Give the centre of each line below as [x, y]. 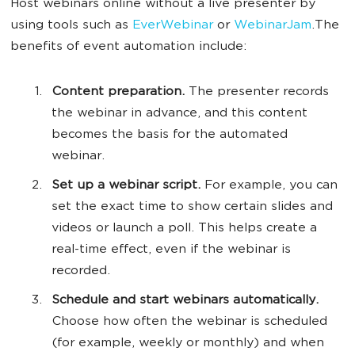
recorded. [81, 272]
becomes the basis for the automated [170, 136]
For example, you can [269, 186]
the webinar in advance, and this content [179, 114]
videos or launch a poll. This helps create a [184, 229]
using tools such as [71, 26]
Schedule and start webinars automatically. [185, 301]
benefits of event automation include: [128, 48]
